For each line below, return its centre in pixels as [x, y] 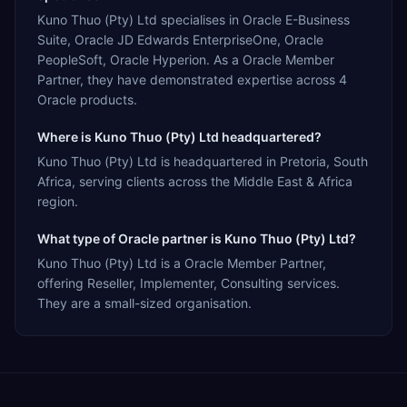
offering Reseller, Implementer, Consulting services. [189, 283]
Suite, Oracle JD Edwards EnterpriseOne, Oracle [180, 39]
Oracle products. [87, 99]
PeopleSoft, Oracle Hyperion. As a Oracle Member [186, 59]
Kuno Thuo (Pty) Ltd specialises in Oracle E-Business [194, 19]
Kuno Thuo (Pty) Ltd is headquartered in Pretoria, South [203, 161]
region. [58, 201]
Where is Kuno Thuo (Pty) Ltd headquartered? [179, 136]
